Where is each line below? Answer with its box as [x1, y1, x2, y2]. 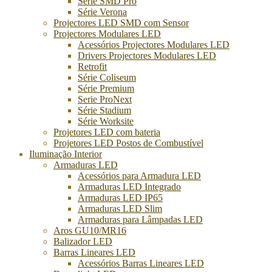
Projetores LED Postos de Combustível [53, 137, 203, 148]
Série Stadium [78, 104, 131, 115]
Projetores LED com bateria [53, 126, 160, 137]
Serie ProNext [78, 93, 132, 104]
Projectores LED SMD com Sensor [53, 17, 189, 28]
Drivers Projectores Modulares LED [78, 50, 216, 61]
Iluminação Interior [29, 148, 102, 159]
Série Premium [78, 83, 134, 93]
